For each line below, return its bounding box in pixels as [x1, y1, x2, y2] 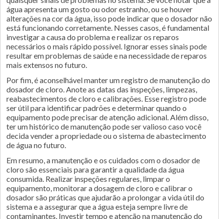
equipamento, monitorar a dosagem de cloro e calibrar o [6, 183, 193, 193]
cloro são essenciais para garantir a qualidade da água [6, 165, 184, 174]
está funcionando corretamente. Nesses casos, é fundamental [6, 23, 209, 32]
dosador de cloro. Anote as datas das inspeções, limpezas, [6, 85, 197, 94]
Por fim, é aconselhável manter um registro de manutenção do [6, 75, 210, 85]
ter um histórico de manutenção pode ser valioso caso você [6, 122, 201, 131]
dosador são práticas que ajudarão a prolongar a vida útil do [6, 193, 204, 202]
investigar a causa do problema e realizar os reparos [6, 32, 179, 42]
